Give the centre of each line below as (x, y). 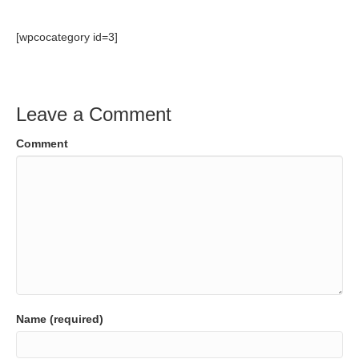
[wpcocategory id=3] (67, 37)
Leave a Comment (94, 114)
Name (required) (60, 319)
